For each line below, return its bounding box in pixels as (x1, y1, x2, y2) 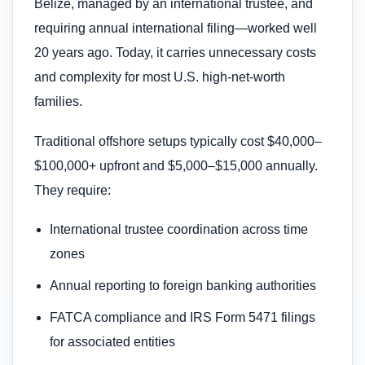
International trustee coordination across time (50, 222, 309, 237)
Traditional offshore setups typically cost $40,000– (34, 134, 322, 148)
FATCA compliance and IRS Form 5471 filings (50, 310, 316, 324)
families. (34, 95, 82, 109)
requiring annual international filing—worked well (34, 21, 317, 36)
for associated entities (50, 334, 176, 349)
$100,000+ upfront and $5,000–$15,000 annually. (34, 158, 318, 173)
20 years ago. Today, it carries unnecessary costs (34, 46, 316, 60)
